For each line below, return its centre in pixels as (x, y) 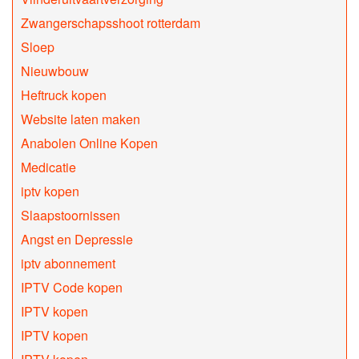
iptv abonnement (68, 264)
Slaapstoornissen (71, 216)
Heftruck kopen (64, 95)
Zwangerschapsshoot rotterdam (111, 23)
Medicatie (48, 167)
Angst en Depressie (77, 240)
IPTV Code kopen (72, 288)
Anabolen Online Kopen (89, 143)
